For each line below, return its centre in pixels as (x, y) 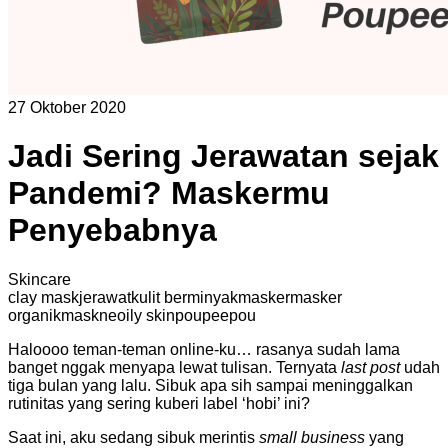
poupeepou (215, 315)
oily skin (146, 315)
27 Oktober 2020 (67, 107)
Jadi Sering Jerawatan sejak (223, 156)
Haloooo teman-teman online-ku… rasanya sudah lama (204, 349)
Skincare (39, 279)
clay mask (43, 297)
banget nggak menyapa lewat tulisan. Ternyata (174, 367)
